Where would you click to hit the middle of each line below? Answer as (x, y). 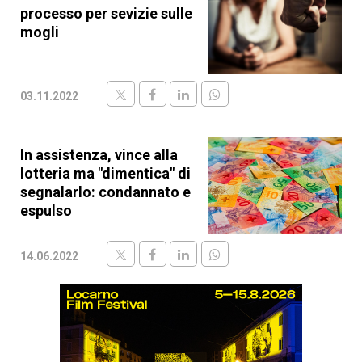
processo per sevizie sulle (106, 14)
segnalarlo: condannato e (105, 192)
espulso (46, 211)
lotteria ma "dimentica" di (105, 174)
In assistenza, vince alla (99, 155)
